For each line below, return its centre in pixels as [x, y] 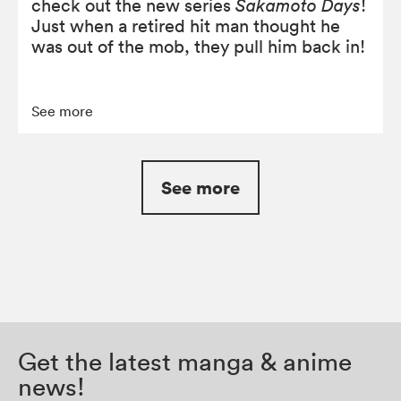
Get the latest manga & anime [185, 361]
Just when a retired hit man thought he [186, 26]
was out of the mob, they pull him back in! [198, 46]
